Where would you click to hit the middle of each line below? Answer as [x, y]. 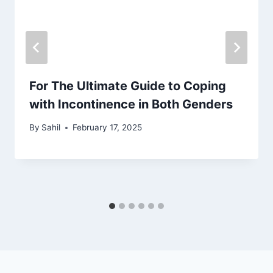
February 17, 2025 [108, 128]
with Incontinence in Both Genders [133, 104]
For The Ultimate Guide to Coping [128, 86]
